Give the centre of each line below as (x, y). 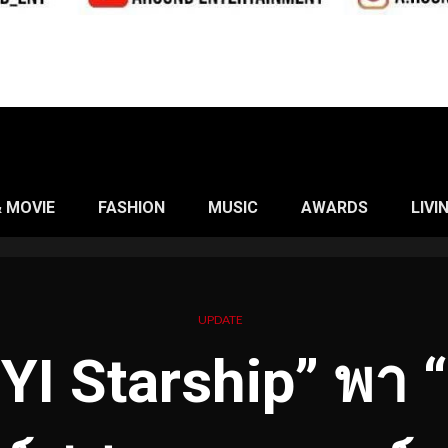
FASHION (131, 207)
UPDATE (220, 319)
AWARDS (334, 207)
